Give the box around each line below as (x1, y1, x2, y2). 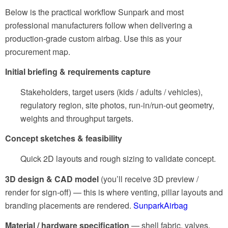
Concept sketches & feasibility (5, 132, 122, 145)
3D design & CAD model (5, 173, 99, 185)
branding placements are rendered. (5, 199, 133, 211)
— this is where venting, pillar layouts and (71, 186, 223, 198)
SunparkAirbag (133, 199, 188, 211)
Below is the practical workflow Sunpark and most (5, 6, 184, 18)
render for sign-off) (5, 186, 71, 198)
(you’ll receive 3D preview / (101, 173, 198, 185)
